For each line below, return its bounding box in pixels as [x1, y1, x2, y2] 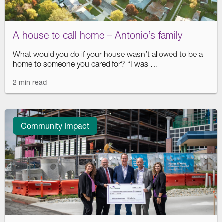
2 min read [13, 78, 47, 86]
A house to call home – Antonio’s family [13, 29, 182, 41]
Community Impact [21, 121, 89, 130]
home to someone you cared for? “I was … [13, 59, 158, 68]
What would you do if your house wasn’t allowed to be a [13, 50, 203, 58]
